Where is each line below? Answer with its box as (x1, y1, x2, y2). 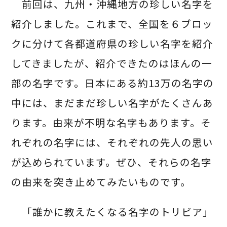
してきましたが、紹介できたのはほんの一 (11, 55, 213, 70)
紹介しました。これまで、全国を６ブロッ (11, 16, 213, 31)
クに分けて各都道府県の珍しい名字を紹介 (11, 35, 214, 51)
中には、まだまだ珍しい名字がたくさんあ (11, 95, 214, 110)
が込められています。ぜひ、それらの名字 (11, 154, 212, 169)
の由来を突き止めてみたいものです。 (11, 174, 192, 189)
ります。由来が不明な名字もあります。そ (11, 115, 212, 130)
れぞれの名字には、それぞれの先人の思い (11, 134, 214, 149)
